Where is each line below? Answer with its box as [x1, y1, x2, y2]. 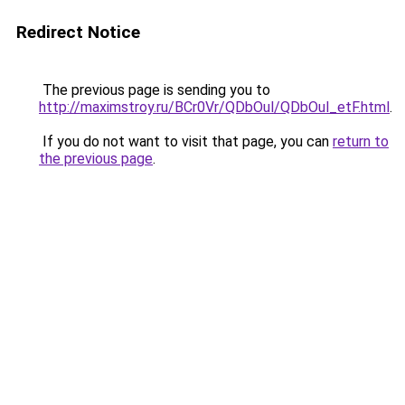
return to [333, 133, 389, 150]
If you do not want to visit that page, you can [39, 133, 333, 150]
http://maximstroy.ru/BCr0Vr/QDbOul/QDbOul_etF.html [39, 99, 390, 116]
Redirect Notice [16, 22, 140, 42]
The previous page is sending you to [39, 81, 270, 99]
